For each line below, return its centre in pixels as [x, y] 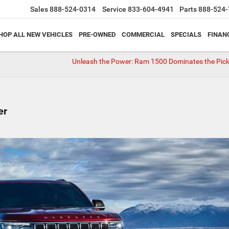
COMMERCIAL [143, 35]
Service [114, 9]
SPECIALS [186, 35]
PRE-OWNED [97, 35]
